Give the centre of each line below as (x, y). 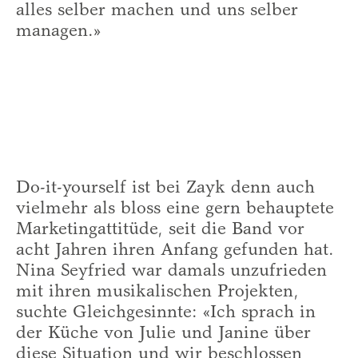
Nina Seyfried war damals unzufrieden (171, 271)
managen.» (58, 32)
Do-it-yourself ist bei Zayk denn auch (165, 188)
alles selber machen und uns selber (157, 11)
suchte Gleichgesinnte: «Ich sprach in (166, 313)
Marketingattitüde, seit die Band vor (160, 230)
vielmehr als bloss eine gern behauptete (175, 209)
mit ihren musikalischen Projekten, (157, 292)
